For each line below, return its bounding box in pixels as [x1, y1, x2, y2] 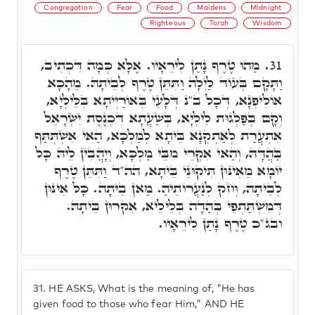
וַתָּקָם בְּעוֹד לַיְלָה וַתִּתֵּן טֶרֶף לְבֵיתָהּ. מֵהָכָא [47, 72, 282, 92]
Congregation [44, 4, 93, 11]
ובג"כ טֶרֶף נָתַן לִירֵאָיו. [158, 213, 282, 233]
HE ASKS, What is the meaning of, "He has [46, 284, 255, 294]
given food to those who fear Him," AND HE [33, 300, 245, 309]
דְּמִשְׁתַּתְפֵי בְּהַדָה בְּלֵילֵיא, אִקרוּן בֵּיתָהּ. [67, 195, 282, 215]
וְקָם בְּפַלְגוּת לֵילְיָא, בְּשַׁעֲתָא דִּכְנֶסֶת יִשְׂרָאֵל [44, 108, 282, 127]
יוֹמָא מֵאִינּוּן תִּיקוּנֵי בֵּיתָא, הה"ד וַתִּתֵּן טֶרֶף [54, 160, 282, 180]
